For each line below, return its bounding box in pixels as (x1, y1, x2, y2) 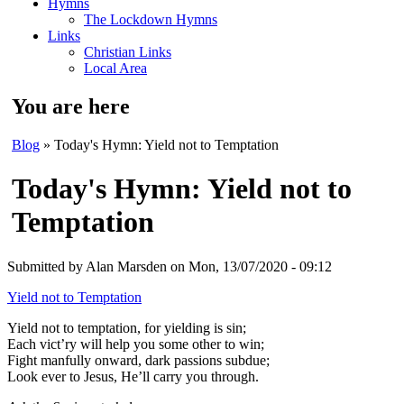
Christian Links (84, 44, 171, 60)
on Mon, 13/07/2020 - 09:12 (167, 258, 332, 274)
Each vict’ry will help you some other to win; (7, 335, 264, 352)
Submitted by (7, 258, 86, 274)
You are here (12, 94, 130, 118)
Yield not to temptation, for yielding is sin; (7, 319, 246, 335)
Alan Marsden (86, 258, 167, 274)
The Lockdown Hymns (84, 12, 217, 27)
